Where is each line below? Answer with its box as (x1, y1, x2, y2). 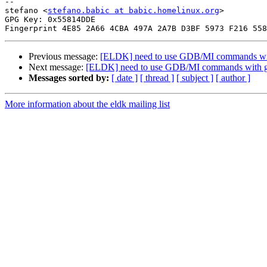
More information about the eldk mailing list (5, 99, 170, 110)
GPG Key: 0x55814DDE (5, 15, 95, 24)
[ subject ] (176, 73, 213, 83)
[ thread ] (140, 73, 174, 83)
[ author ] (216, 73, 250, 83)
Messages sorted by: (29, 73, 109, 83)
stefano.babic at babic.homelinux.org (48, 6, 219, 15)
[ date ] (111, 73, 138, 83)
